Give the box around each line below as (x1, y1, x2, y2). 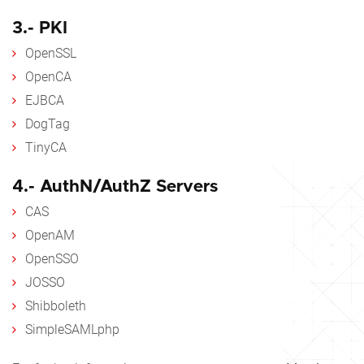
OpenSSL (25, 45, 76, 62)
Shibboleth (25, 298, 86, 314)
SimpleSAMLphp (25, 322, 119, 338)
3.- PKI (12, 19, 67, 37)
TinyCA (25, 140, 67, 156)
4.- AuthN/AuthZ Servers (12, 178, 218, 196)
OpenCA (25, 69, 71, 85)
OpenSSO (25, 251, 79, 267)
